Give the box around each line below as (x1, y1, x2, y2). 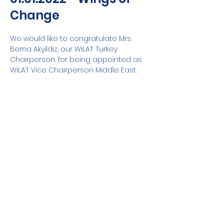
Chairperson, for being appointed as (10, 54, 144, 64)
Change (10, 7, 59, 23)
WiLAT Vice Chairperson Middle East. (10, 65, 136, 75)
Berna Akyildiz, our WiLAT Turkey (10, 44, 119, 54)
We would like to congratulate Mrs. (10, 33, 133, 43)
